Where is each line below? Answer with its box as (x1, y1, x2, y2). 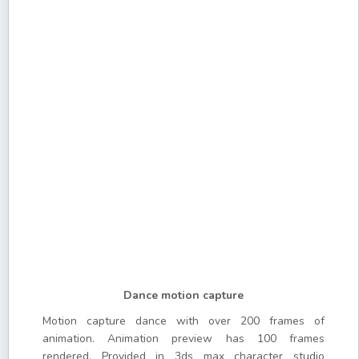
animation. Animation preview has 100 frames (42, 331, 325, 346)
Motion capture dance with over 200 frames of (42, 313, 325, 329)
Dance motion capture (123, 288, 244, 303)
